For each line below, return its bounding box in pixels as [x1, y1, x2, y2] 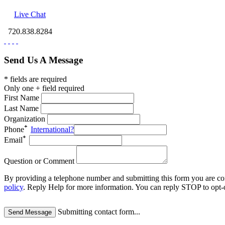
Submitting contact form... [58, 207, 140, 216]
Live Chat [14, 10, 46, 19]
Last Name [4, 104, 39, 113]
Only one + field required [4, 84, 84, 93]
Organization [4, 115, 45, 124]
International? [31, 125, 74, 134]
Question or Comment [4, 157, 74, 166]
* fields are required [4, 75, 67, 84]
